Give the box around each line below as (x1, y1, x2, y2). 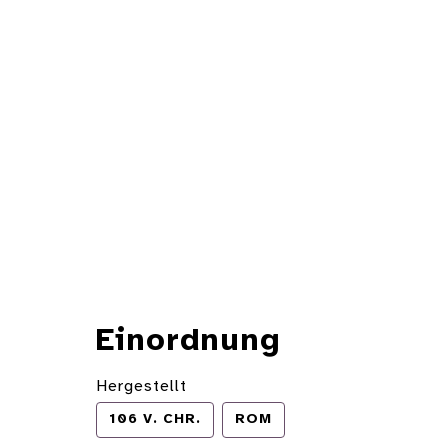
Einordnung (96, 325, 281, 359)
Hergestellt (96, 378, 187, 396)
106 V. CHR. (109, 412, 201, 428)
